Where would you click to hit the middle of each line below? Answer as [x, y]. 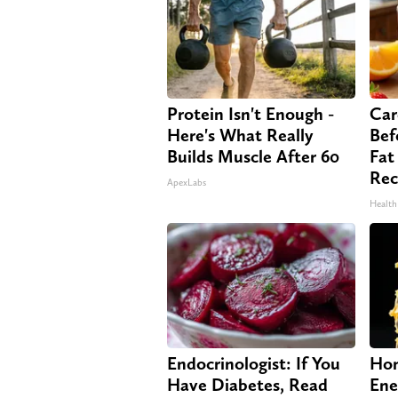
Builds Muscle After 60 [253, 157]
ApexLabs [187, 183]
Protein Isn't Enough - [251, 114]
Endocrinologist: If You [254, 364]
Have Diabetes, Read [247, 385]
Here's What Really [240, 135]
